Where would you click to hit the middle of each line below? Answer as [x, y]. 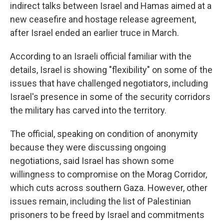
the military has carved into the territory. [88, 110]
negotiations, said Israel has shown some [92, 161]
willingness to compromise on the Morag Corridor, [108, 174]
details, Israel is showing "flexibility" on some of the [111, 70]
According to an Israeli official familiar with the [101, 56]
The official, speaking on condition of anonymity [104, 134]
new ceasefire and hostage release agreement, [103, 19]
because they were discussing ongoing [88, 147]
